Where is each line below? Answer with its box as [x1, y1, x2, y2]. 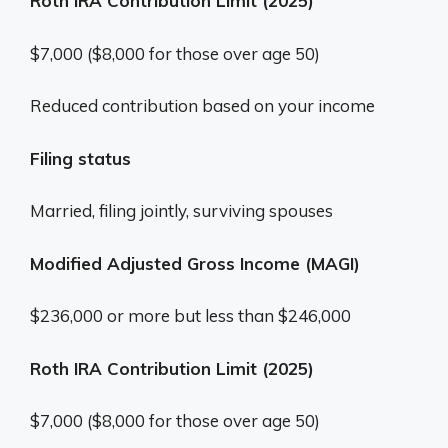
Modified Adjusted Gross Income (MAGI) [30, 252, 360, 274]
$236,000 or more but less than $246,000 [30, 305, 351, 326]
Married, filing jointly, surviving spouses [30, 200, 333, 221]
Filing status [30, 147, 131, 169]
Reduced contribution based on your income [30, 95, 375, 116]
